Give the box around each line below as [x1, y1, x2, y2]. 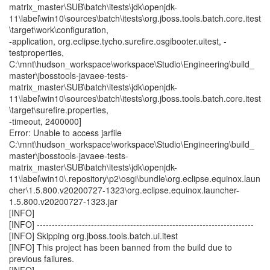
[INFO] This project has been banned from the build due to [9, 241, 232, 253]
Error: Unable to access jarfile [9, 127, 122, 139]
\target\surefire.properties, [9, 104, 108, 116]
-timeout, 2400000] [9, 115, 81, 127]
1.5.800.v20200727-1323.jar [9, 195, 118, 207]
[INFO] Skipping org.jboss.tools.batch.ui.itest [9, 230, 178, 242]
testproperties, [9, 46, 64, 58]
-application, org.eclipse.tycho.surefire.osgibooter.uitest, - [9, 35, 227, 47]
